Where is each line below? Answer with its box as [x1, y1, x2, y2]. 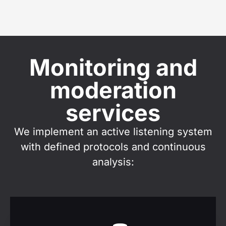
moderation [49, 76, 177, 104]
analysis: [92, 155, 134, 168]
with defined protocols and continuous [20, 140, 206, 153]
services [66, 98, 160, 127]
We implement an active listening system [14, 125, 212, 138]
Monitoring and [29, 53, 197, 81]
